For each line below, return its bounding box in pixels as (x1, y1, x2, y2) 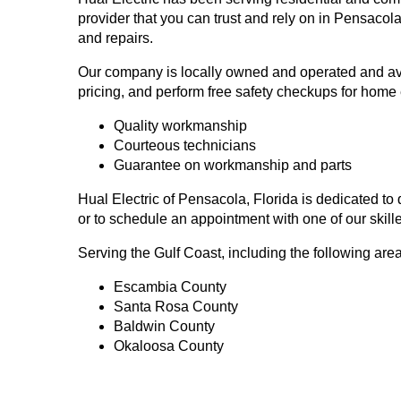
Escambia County (114, 279, 226, 295)
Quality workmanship (114, 118, 247, 134)
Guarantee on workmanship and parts (114, 158, 352, 174)
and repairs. (78, 30, 153, 47)
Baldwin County (114, 319, 215, 335)
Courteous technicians (114, 138, 256, 154)
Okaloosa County (114, 338, 224, 354)
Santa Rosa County (114, 299, 238, 315)
